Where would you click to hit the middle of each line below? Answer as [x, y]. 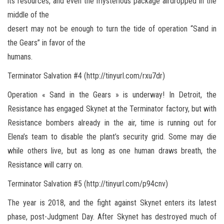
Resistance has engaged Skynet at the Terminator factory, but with [112, 108]
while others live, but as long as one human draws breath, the [112, 150]
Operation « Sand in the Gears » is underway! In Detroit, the [112, 94]
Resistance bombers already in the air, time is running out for [112, 122]
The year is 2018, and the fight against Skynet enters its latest [112, 202]
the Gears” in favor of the [46, 42]
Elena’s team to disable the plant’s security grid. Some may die [112, 136]
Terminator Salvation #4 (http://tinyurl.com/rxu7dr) [86, 75]
